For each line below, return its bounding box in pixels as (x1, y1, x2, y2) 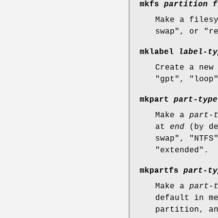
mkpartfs (140, 166, 183, 176)
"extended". (155, 146, 209, 155)
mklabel (140, 48, 179, 57)
